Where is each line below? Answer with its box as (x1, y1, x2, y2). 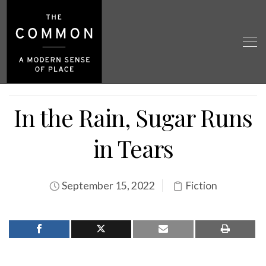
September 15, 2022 (59, 179, 155, 192)
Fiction (185, 179, 217, 192)
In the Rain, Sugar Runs (14, 102, 252, 133)
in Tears (93, 132, 173, 164)
